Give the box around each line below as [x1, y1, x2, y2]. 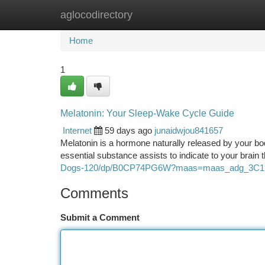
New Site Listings [119, 9, 186, 20]
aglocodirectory [60, 9, 132, 21]
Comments [60, 185, 128, 201]
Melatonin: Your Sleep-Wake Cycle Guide [60, 108, 234, 118]
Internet [63, 125, 92, 135]
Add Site [204, 9, 237, 20]
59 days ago [105, 125, 152, 135]
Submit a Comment [60, 212, 140, 222]
